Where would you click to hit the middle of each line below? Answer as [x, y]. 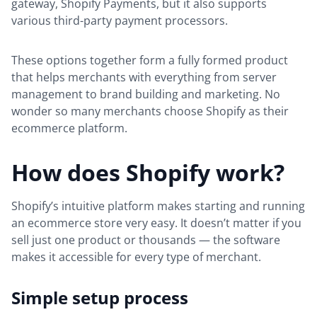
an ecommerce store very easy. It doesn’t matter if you [156, 223]
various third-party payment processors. [121, 20]
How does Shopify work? [148, 172]
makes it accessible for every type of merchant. [138, 257]
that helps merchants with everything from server [144, 77]
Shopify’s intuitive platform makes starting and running [158, 206]
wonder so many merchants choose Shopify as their [150, 111]
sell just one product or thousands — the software [146, 240]
